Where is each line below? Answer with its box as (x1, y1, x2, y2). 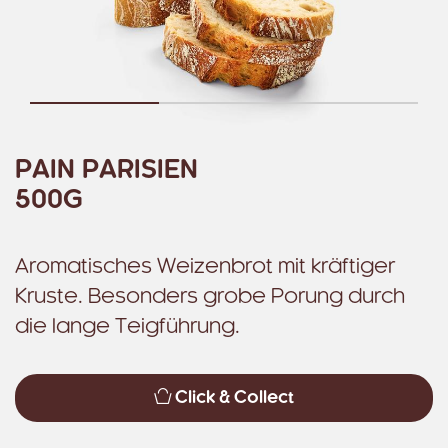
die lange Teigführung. (15, 317, 240, 337)
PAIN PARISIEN (15, 158, 198, 183)
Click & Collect (175, 390, 294, 406)
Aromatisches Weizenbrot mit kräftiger (15, 257, 395, 277)
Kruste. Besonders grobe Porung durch (15, 287, 405, 307)
